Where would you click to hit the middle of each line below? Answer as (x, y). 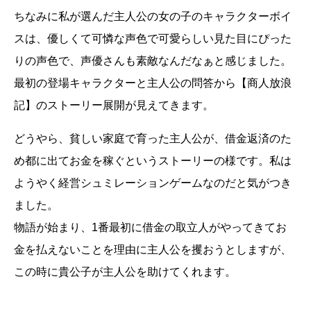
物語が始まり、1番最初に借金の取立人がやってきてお (150, 228)
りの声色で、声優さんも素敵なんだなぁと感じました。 (153, 61)
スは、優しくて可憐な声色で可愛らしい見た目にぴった (153, 39)
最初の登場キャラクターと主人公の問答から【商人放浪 (153, 83)
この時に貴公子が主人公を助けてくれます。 (125, 272)
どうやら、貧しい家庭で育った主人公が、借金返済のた (153, 139)
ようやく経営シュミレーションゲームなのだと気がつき (153, 183)
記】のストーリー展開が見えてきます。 (114, 106)
